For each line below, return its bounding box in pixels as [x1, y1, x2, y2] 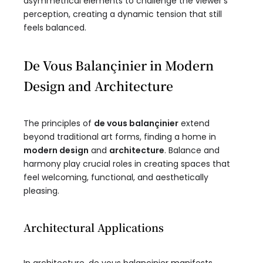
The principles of [23, 117, 94, 130]
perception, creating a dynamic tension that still [23, 8, 222, 21]
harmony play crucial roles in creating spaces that [23, 158, 230, 170]
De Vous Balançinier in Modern [23, 56, 214, 75]
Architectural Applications [23, 220, 164, 235]
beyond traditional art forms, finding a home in [23, 131, 216, 143]
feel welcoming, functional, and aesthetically [23, 171, 208, 184]
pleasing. [23, 185, 59, 197]
